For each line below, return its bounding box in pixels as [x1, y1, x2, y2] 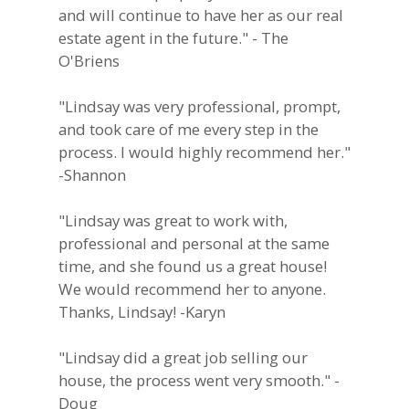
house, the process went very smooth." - [58, 370, 340, 392]
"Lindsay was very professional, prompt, [58, 95, 341, 117]
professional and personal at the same [58, 233, 330, 255]
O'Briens [58, 49, 120, 71]
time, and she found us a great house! [58, 256, 327, 278]
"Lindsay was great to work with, [58, 210, 288, 232]
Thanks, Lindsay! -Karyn [58, 301, 225, 323]
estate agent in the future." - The [58, 26, 288, 48]
